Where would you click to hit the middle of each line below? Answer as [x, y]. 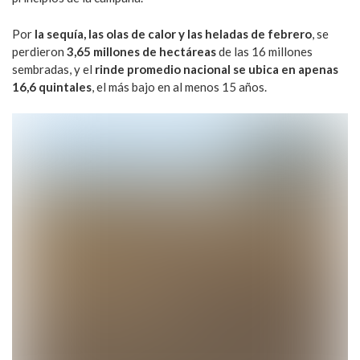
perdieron [39, 51]
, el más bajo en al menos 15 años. [179, 86]
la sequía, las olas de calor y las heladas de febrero [173, 33]
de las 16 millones [264, 51]
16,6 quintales [52, 86]
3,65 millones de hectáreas [141, 51]
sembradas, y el [53, 69]
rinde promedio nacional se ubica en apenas [217, 69]
